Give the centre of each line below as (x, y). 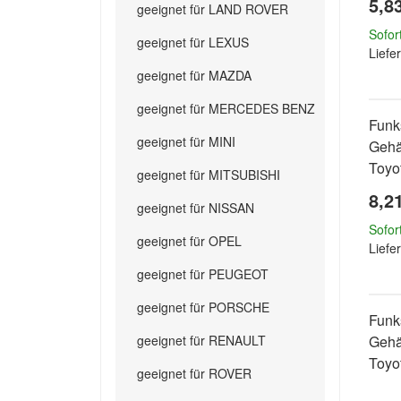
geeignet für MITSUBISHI (209, 175)
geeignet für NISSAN (196, 208)
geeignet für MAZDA (194, 75)
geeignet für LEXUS (193, 42)
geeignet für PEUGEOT (203, 274)
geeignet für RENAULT (201, 340)
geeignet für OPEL (189, 241)
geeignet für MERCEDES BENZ (226, 108)
